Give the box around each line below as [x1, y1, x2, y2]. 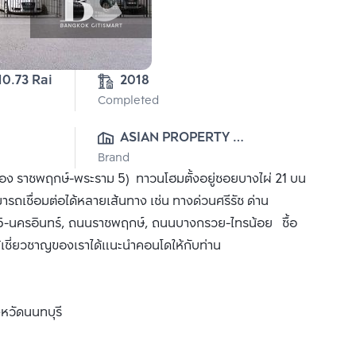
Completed [98, 92, 159, 110]
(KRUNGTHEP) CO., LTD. [120, 149, 269, 171]
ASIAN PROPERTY [120, 127, 230, 149]
